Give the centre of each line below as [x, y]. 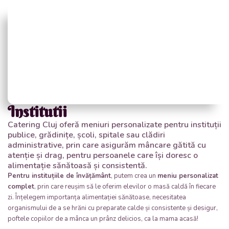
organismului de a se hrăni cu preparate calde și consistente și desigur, [113, 208]
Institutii [37, 111]
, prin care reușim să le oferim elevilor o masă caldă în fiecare [125, 186]
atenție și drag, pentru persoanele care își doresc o [103, 155]
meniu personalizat [188, 176]
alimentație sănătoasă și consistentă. [77, 165]
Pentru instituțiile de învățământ [59, 176]
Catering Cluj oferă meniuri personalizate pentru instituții [114, 124]
